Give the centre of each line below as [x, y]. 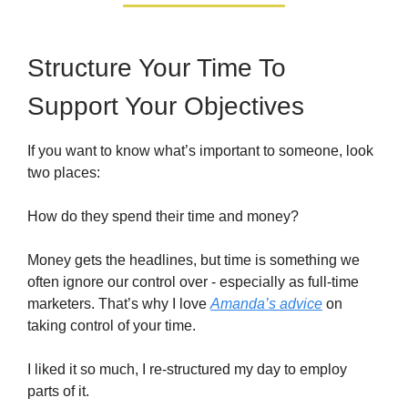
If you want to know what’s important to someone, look [200, 151]
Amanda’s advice [266, 304]
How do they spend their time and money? [163, 217]
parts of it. [58, 392]
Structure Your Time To [157, 68]
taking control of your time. [112, 326]
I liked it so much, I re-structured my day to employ [187, 370]
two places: [64, 173]
